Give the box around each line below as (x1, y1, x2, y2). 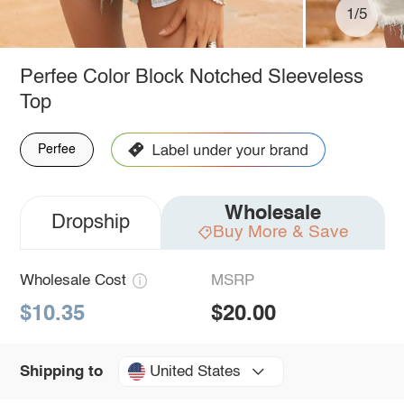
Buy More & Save (212, 223, 349, 241)
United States (149, 363, 241, 380)
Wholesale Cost (19, 272, 126, 289)
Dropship (50, 212, 130, 233)
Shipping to (19, 363, 103, 380)
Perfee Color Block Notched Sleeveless (19, 67, 363, 87)
